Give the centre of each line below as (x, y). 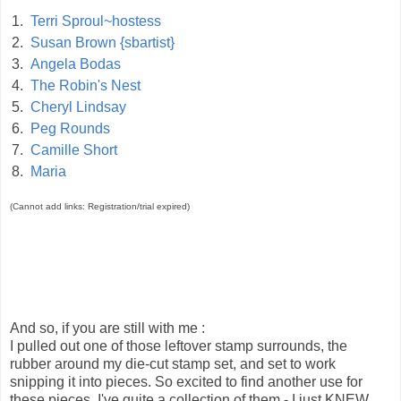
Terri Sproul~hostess (96, 21)
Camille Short (74, 150)
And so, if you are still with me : (107, 328)
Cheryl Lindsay (78, 107)
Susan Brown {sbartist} (102, 43)
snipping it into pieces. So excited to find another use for (186, 381)
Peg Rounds (70, 129)
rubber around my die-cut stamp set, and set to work (173, 363)
